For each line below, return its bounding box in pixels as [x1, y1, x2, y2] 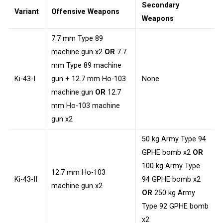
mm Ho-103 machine [51, 101, 120, 110]
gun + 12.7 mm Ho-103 [51, 74, 126, 83]
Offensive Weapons [51, 7, 119, 16]
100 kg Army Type [142, 161, 200, 170]
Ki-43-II [14, 175, 37, 184]
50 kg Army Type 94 [142, 134, 206, 143]
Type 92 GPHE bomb [142, 202, 209, 211]
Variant [14, 7, 39, 16]
